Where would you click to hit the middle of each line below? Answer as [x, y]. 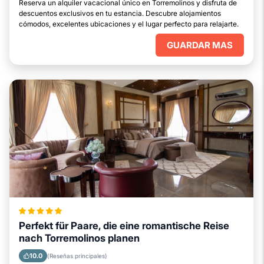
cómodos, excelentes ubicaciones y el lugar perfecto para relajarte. [129, 24]
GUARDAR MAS [200, 45]
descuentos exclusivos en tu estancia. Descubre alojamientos [120, 13]
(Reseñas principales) [77, 256]
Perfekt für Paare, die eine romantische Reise [124, 226]
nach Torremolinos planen [79, 238]
